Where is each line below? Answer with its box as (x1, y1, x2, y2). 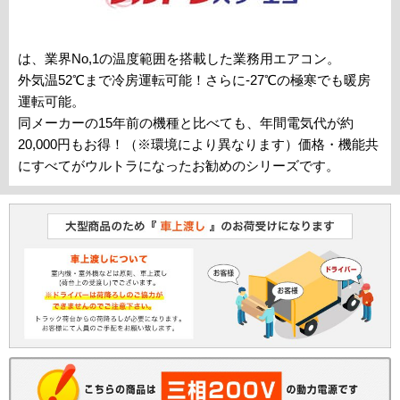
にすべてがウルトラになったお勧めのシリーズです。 (18, 158, 339, 174)
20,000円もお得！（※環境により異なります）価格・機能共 (18, 137, 379, 153)
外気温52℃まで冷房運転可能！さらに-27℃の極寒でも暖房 (18, 72, 371, 88)
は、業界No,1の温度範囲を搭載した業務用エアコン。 (18, 51, 340, 67)
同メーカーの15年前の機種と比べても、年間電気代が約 (18, 115, 354, 131)
